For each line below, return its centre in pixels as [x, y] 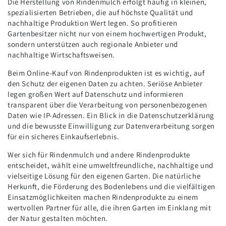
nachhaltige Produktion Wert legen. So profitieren [93, 23]
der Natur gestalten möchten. [58, 218]
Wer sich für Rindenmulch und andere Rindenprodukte [99, 154]
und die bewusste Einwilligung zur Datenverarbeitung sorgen [111, 126]
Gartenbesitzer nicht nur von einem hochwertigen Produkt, [107, 33]
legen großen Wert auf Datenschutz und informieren [96, 94]
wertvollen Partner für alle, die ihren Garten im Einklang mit [109, 207]
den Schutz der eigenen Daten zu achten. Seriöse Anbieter [105, 83]
